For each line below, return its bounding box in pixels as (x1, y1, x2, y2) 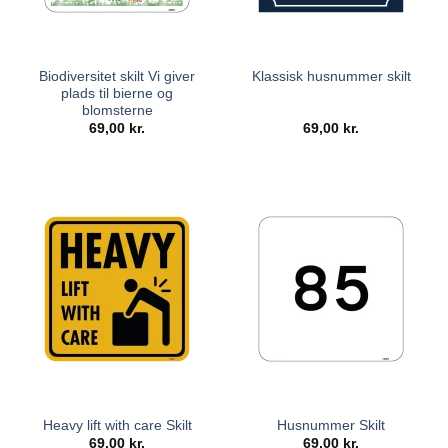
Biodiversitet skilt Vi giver (39, 68, 195, 84)
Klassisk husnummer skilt (251, 69, 411, 85)
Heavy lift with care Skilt (42, 417, 192, 433)
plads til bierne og (61, 85, 173, 101)
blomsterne (81, 102, 153, 118)
